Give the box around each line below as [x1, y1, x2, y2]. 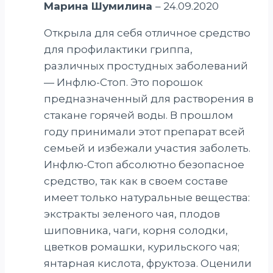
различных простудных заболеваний [44, 59, 248, 72]
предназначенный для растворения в [44, 92, 253, 105]
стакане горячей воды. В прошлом [44, 108, 233, 121]
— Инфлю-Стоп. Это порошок [44, 76, 203, 88]
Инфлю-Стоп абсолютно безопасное [44, 158, 244, 171]
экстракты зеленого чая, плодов [44, 207, 220, 220]
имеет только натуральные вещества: [44, 191, 250, 204]
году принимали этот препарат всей [44, 125, 245, 138]
